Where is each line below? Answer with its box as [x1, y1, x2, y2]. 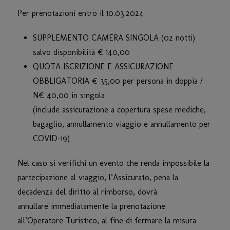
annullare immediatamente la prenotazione [17, 201, 165, 211]
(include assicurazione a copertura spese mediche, [33, 104, 206, 114]
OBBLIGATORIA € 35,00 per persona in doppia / [33, 75, 203, 86]
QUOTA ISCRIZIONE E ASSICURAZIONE [33, 61, 174, 71]
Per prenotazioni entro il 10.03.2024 [17, 8, 144, 18]
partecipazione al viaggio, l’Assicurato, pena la [17, 172, 178, 182]
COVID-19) [33, 133, 70, 143]
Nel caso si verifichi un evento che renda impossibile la [17, 158, 209, 168]
